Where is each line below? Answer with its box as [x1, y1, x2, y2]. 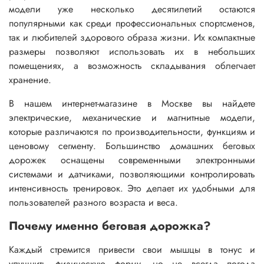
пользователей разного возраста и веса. [9, 196, 178, 210]
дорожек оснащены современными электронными [9, 153, 255, 167]
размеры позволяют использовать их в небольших [9, 45, 255, 59]
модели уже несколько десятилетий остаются [9, 2, 255, 16]
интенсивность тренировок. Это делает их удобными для [9, 181, 255, 196]
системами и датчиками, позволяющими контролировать [9, 167, 255, 181]
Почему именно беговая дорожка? [9, 217, 211, 235]
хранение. [9, 73, 51, 87]
